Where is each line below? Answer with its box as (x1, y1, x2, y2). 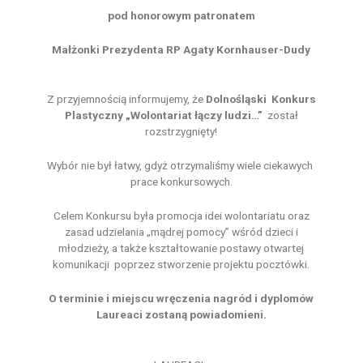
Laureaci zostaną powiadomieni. (96, 308, 267, 322)
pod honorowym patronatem (107, 8, 255, 22)
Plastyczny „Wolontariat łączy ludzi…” (64, 109, 263, 122)
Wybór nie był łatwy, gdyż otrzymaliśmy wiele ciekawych (47, 159, 316, 173)
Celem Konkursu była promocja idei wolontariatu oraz (53, 209, 310, 223)
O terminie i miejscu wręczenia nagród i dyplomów (49, 292, 314, 305)
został (262, 109, 298, 122)
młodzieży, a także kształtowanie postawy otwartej (58, 241, 305, 255)
